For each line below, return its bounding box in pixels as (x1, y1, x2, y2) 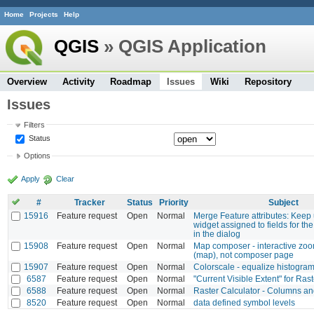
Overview (7, 76, 47, 87)
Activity (62, 76, 95, 87)
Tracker (74, 197, 105, 207)
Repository (245, 76, 292, 87)
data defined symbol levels (193, 297, 295, 307)
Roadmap (110, 76, 151, 87)
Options (23, 151, 50, 161)
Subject (268, 197, 299, 207)
